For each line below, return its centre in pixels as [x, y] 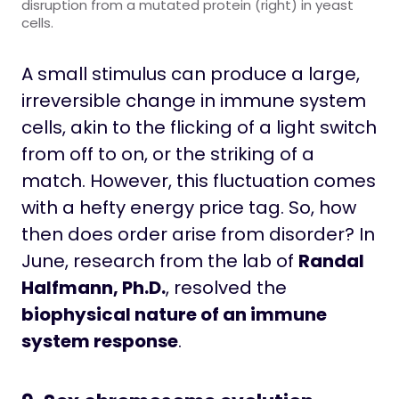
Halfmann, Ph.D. [94, 288]
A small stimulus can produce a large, [191, 74]
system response [100, 342]
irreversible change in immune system [194, 101]
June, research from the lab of [160, 261]
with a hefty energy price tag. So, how [189, 208]
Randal [331, 261]
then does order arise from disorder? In [198, 235]
